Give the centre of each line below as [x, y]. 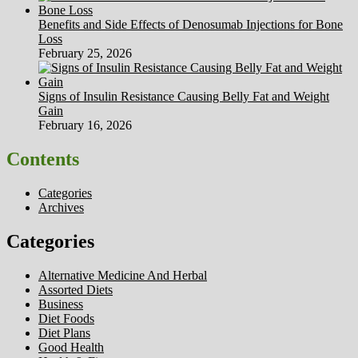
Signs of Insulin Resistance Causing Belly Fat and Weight [184, 97]
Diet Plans [64, 332]
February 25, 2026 [85, 54]
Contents [43, 159]
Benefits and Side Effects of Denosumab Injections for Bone [191, 25]
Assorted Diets [76, 289]
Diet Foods [66, 318]
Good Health [71, 347]
